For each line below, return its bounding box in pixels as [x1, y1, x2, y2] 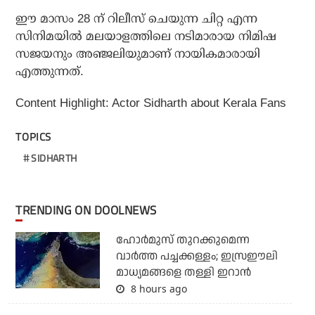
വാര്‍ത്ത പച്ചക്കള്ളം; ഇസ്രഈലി [115, 247, 278, 264]
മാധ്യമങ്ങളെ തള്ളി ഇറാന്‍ [115, 264, 251, 281]
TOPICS [15, 128, 52, 145]
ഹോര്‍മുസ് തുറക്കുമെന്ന [115, 231, 250, 248]
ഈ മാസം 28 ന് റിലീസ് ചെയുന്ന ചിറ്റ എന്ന [15, 11, 258, 25]
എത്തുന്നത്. [15, 64, 84, 78]
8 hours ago [127, 281, 187, 295]
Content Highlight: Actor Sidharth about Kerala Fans [15, 96, 287, 110]
